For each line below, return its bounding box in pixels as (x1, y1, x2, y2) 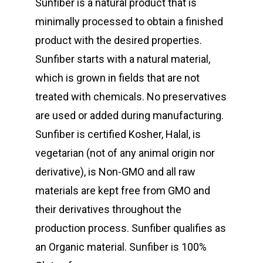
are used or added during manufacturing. (35, 109, 224, 122)
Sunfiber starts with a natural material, (35, 52, 210, 65)
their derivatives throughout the (35, 203, 181, 215)
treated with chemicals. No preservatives (35, 90, 227, 103)
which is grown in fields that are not (35, 71, 200, 84)
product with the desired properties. (35, 33, 202, 46)
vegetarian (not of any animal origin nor (35, 146, 215, 159)
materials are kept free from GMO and (35, 184, 210, 197)
